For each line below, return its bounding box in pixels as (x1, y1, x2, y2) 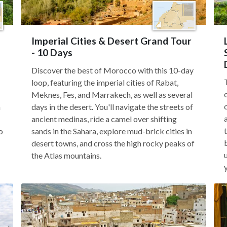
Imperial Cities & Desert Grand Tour (31, 35, 192, 47)
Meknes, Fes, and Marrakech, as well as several (31, 90, 193, 99)
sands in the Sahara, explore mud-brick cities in (31, 126, 192, 136)
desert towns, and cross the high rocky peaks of (31, 138, 195, 148)
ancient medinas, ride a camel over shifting (31, 114, 177, 124)
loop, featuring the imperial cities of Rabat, (31, 78, 178, 87)
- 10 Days (31, 47, 72, 58)
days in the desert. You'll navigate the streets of (31, 102, 193, 111)
